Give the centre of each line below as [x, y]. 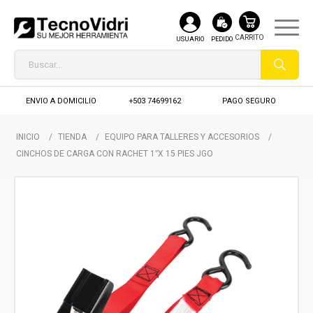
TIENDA [72, 137]
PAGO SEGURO [249, 101]
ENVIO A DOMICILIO [61, 101]
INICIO [28, 137]
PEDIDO [222, 39]
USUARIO [190, 39]
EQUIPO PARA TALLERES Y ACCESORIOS [182, 137]
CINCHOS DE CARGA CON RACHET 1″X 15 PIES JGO [115, 154]
